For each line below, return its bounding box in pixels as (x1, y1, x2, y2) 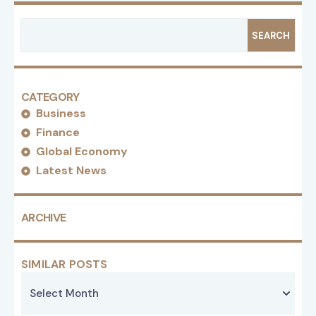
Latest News (36, 163, 107, 178)
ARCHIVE (21, 210, 66, 226)
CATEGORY (21, 90, 80, 105)
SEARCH (252, 29, 291, 42)
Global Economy (36, 144, 128, 159)
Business (36, 106, 87, 121)
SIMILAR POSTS (21, 257, 108, 272)
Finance (36, 125, 80, 140)
